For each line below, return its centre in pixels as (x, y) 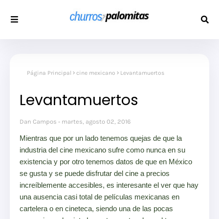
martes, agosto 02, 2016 (96, 122)
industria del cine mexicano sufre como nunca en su (102, 150)
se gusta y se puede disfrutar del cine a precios (95, 174)
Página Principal (49, 73)
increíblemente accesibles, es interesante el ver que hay (109, 185)
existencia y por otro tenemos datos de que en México (106, 162)
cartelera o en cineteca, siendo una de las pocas (96, 209)
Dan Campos (38, 122)
